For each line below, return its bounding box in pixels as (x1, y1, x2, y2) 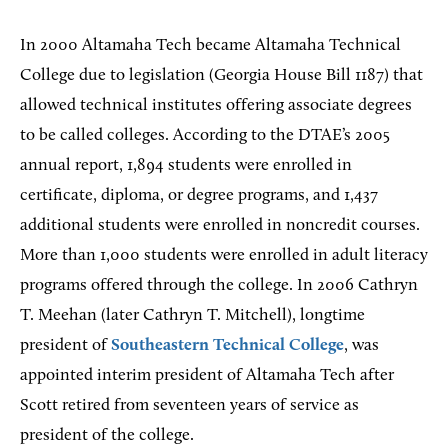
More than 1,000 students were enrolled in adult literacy (20, 247, 428, 265)
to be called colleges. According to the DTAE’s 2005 (20, 127, 390, 145)
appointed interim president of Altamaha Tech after (20, 367, 394, 385)
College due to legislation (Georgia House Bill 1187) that (20, 67, 423, 85)
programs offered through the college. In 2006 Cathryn (20, 277, 418, 295)
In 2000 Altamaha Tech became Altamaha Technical (20, 37, 401, 55)
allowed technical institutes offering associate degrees (20, 97, 412, 115)
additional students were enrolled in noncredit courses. (20, 217, 420, 235)
